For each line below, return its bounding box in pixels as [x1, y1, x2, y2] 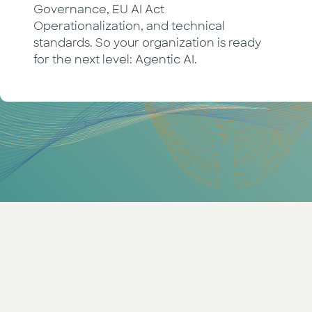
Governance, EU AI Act [33, 1, 164, 17]
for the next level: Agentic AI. [33, 52, 197, 67]
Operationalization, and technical [33, 18, 225, 33]
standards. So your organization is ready [33, 35, 261, 50]
